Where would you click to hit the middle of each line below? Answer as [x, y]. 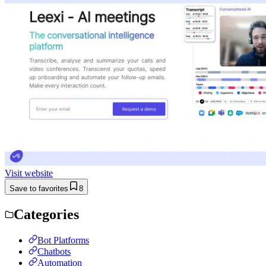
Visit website [29, 173]
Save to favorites [39, 188]
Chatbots [54, 251]
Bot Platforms [63, 240]
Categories [46, 214]
